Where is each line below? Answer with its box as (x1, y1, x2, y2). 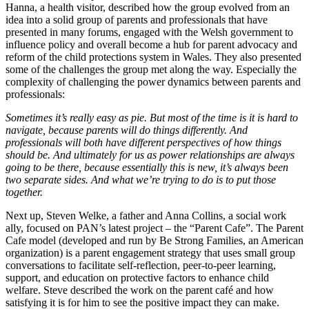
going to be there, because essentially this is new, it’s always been (6, 161, 288, 173)
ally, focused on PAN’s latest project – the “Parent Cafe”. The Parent (6, 221, 303, 234)
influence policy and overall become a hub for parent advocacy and (6, 38, 297, 50)
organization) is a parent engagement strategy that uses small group (6, 246, 295, 259)
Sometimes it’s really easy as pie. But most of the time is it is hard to (6, 111, 298, 123)
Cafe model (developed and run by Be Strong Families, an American (6, 234, 303, 246)
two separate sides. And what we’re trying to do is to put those (6, 173, 276, 186)
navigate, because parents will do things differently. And (6, 123, 248, 136)
